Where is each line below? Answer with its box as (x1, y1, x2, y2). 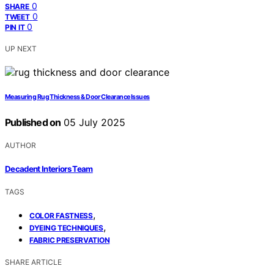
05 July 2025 (61, 116, 126, 129)
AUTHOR (5, 141, 36, 150)
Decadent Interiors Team (5, 163, 93, 174)
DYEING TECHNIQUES (29, 223, 103, 232)
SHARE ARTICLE (5, 257, 62, 267)
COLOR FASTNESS (29, 210, 93, 220)
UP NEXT (5, 44, 37, 54)
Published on (5, 116, 61, 129)
